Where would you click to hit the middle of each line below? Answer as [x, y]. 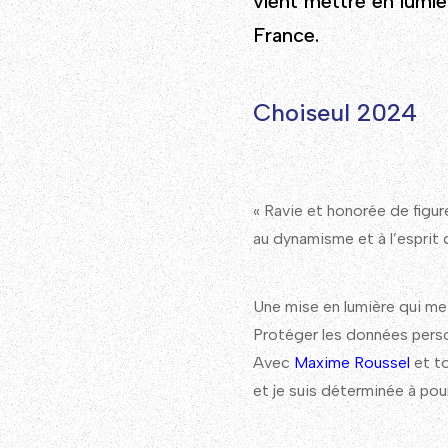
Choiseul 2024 [335, 112]
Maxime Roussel [352, 362]
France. [286, 34]
